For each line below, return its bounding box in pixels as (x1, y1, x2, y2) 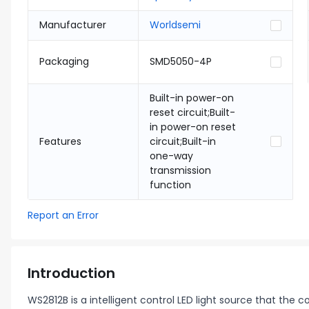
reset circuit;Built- (150, 106, 235, 119)
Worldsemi (150, 18, 201, 32)
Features (39, 134, 81, 148)
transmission (150, 163, 211, 177)
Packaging (39, 54, 89, 68)
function (150, 178, 191, 192)
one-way (150, 149, 193, 163)
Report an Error (28, 208, 99, 222)
